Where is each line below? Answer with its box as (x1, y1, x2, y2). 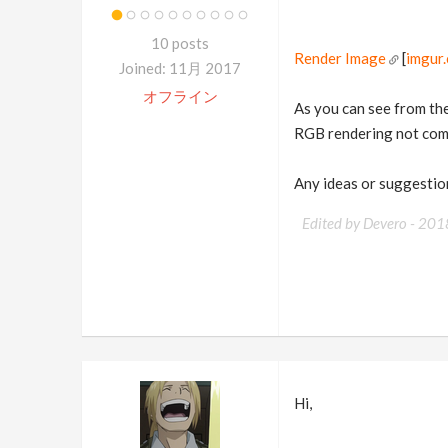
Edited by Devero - (301, 214, 418, 232)
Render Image (293, 49, 386, 67)
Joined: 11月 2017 (119, 59, 241, 77)
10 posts (151, 34, 209, 52)
